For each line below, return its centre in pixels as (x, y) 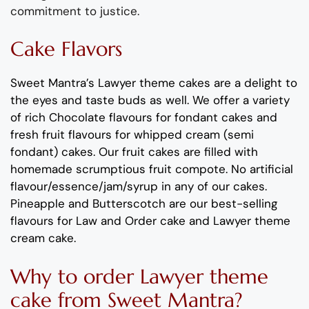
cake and (185, 221)
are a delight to (256, 83)
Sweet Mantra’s (54, 83)
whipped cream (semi (192, 135)
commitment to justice (74, 11)
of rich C (34, 118)
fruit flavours (79, 135)
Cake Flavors (66, 49)
